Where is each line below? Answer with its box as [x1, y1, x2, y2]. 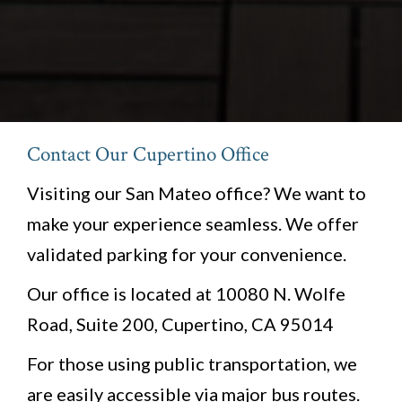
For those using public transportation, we [27, 353, 357, 375]
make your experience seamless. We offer [27, 213, 359, 235]
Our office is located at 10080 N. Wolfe [27, 283, 345, 305]
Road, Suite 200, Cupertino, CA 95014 [27, 313, 334, 336]
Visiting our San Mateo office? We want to [27, 182, 366, 205]
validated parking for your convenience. [27, 243, 346, 266]
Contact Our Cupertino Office [27, 141, 269, 169]
